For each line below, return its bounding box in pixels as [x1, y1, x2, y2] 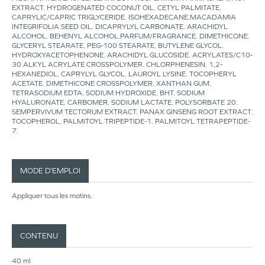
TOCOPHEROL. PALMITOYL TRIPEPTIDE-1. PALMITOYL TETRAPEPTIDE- [12, 117, 250, 125]
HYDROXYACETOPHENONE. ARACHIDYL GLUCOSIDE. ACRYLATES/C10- [12, 51, 253, 59]
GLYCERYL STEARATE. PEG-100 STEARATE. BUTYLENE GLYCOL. [12, 41, 224, 50]
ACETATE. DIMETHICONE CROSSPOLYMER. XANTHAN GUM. [12, 79, 211, 88]
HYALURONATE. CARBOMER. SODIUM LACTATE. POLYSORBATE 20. [12, 98, 238, 106]
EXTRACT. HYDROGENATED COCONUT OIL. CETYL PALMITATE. [12, 4, 221, 12]
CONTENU [20, 231, 58, 240]
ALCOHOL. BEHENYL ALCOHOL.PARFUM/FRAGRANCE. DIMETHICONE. [12, 32, 250, 40]
